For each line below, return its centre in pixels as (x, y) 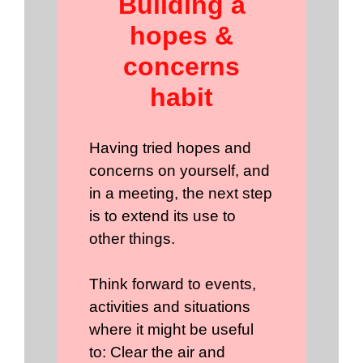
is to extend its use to (162, 216)
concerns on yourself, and (179, 171)
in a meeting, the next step (181, 194)
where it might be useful (171, 330)
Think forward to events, (173, 284)
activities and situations (170, 307)
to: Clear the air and (157, 352)
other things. (132, 239)
